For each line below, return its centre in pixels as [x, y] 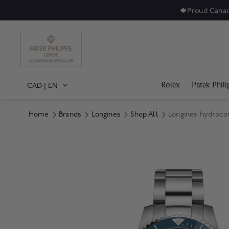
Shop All [144, 114]
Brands [70, 114]
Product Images [66, 151]
